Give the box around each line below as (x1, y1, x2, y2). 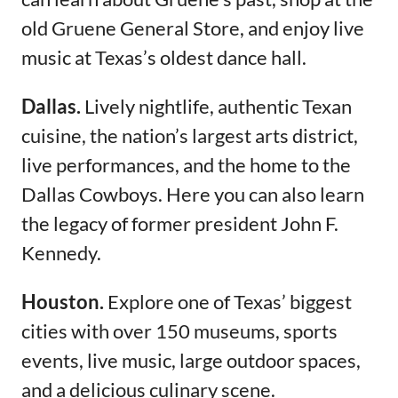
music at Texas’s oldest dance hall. (21, 44, 306, 69)
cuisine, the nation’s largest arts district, (21, 123, 358, 147)
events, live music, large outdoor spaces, (21, 347, 361, 372)
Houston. (21, 289, 107, 314)
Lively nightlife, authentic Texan (81, 93, 352, 118)
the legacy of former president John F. (21, 211, 338, 235)
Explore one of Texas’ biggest (107, 289, 352, 314)
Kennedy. (21, 240, 101, 265)
